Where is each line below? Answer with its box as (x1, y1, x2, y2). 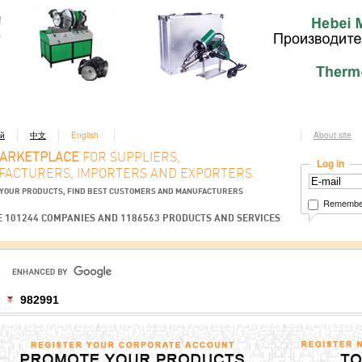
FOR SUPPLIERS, (79, 149, 180, 165)
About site (314, 129, 351, 141)
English (71, 129, 99, 141)
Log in (317, 156, 344, 170)
